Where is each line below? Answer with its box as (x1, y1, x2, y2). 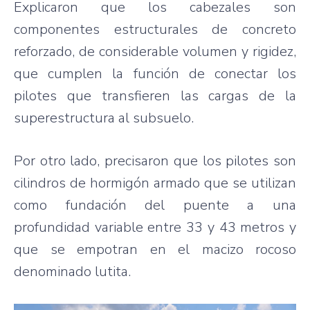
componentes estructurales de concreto (14, 19, 296, 39)
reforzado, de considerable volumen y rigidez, (14, 42, 296, 61)
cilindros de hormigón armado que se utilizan (14, 173, 296, 192)
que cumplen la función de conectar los (14, 64, 296, 83)
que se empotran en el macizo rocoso (14, 239, 296, 259)
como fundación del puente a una (14, 195, 296, 215)
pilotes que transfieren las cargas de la (14, 86, 296, 105)
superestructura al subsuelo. (14, 108, 194, 127)
